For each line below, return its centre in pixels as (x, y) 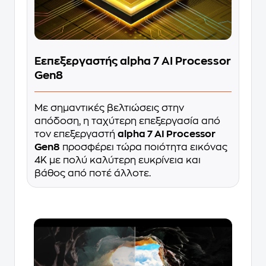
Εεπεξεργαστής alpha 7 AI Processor (133, 61)
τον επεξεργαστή (76, 134)
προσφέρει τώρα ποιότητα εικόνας (144, 148)
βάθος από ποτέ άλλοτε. (93, 174)
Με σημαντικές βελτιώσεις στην (109, 108)
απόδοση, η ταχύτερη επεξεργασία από (127, 121)
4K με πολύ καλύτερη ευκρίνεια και (118, 161)
